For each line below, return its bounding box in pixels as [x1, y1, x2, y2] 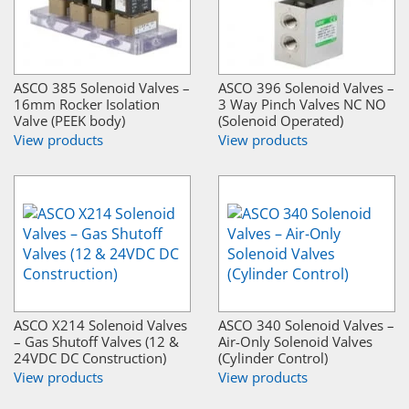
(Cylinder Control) [218, 348, 328, 367]
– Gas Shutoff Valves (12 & [14, 331, 179, 351]
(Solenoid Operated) [218, 110, 343, 130]
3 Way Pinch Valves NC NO [218, 94, 386, 113]
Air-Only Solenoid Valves [218, 331, 372, 351]
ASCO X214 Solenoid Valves [14, 315, 187, 334]
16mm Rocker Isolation [14, 94, 160, 113]
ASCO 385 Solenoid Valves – [14, 78, 190, 97]
